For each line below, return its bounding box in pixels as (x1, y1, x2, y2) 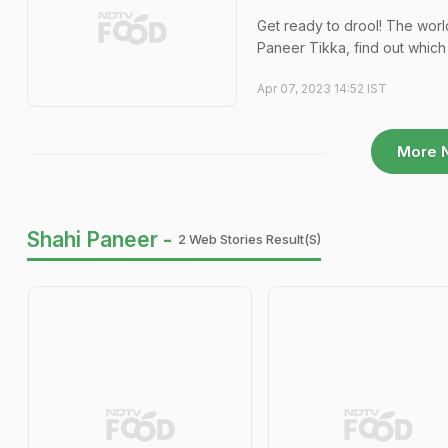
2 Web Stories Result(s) (178, 230, 321, 247)
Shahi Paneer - (27, 226, 172, 252)
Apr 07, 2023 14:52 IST (257, 81, 387, 97)
